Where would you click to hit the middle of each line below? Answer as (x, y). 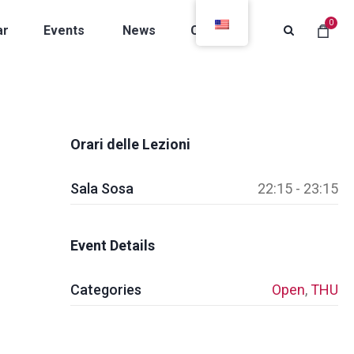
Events (64, 30)
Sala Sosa (102, 188)
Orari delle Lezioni (130, 144)
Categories (105, 290)
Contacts (218, 30)
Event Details (112, 245)
